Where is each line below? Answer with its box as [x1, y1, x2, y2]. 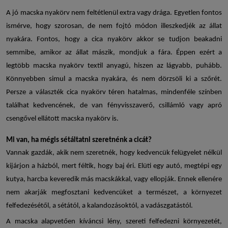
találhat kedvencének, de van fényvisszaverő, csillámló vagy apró [6, 102, 222, 110]
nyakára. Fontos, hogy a [6, 36, 92, 44]
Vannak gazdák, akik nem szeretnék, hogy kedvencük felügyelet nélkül [6, 149, 222, 157]
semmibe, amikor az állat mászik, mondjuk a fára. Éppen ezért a [6, 49, 222, 57]
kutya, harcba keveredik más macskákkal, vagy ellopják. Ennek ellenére [6, 176, 222, 184]
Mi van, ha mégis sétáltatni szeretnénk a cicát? [6, 136, 152, 145]
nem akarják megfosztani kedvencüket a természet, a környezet [6, 189, 222, 197]
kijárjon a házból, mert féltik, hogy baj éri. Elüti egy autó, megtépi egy [6, 162, 222, 170]
